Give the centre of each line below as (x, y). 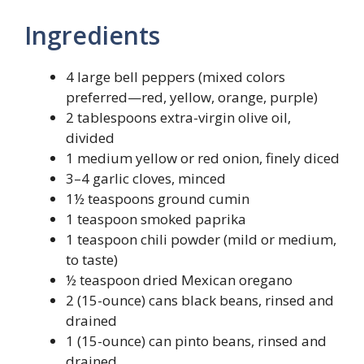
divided (90, 137)
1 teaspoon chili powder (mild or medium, (201, 239)
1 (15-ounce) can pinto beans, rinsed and (196, 340)
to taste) (92, 259)
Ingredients (92, 35)
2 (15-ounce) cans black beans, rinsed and (200, 300)
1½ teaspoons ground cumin (158, 198)
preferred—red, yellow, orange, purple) (192, 97)
